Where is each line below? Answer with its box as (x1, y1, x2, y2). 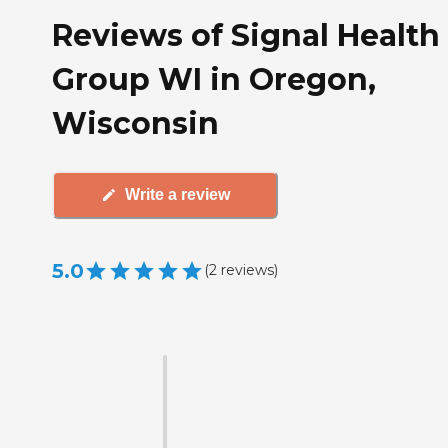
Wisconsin (52, 104, 219, 142)
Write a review (124, 186, 230, 204)
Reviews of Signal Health (52, 16, 440, 54)
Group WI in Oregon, (52, 60, 376, 98)
